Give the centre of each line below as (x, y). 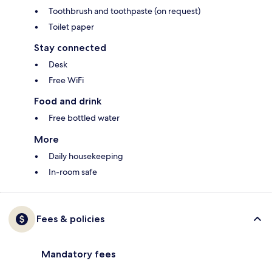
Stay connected (70, 47)
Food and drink (68, 101)
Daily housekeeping (86, 156)
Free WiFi (66, 80)
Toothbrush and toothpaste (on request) (124, 11)
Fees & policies (70, 219)
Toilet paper (71, 26)
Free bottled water (84, 117)
